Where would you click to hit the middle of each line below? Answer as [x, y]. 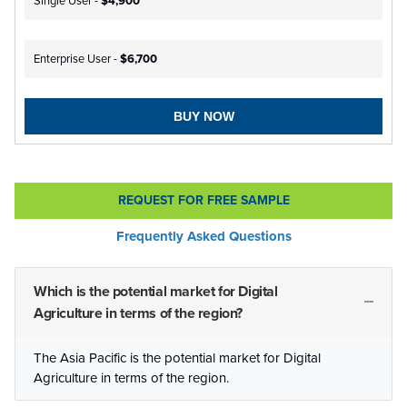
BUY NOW [203, 116]
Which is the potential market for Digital [156, 291]
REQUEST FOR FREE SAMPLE [203, 200]
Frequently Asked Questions [203, 236]
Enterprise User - [77, 59]
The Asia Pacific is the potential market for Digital [177, 357]
